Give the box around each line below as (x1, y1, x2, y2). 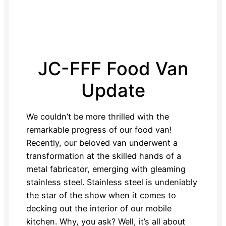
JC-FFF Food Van (37, 58, 189, 80)
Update (81, 79, 145, 102)
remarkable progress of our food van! (26, 124, 172, 135)
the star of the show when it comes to (26, 190, 176, 200)
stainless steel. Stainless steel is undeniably (26, 177, 197, 187)
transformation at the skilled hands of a (26, 150, 181, 161)
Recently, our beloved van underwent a (26, 137, 178, 148)
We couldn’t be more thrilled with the (26, 111, 169, 122)
